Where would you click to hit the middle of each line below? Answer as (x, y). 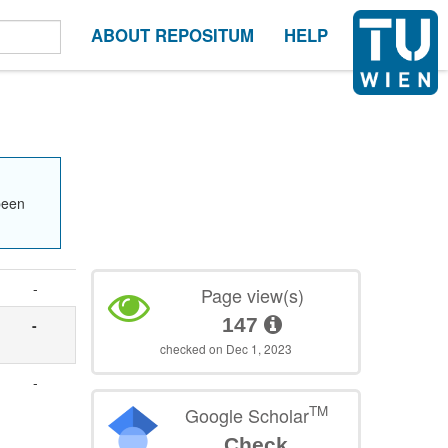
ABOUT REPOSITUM (172, 35)
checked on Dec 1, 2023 (226, 348)
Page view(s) (252, 294)
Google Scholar (246, 414)
